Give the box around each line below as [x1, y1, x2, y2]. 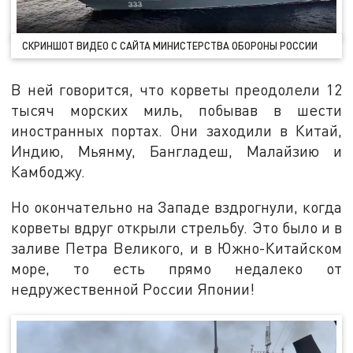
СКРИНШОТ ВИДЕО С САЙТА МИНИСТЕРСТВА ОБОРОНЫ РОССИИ [22, 39, 318, 52]
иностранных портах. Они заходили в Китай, [11, 121, 342, 139]
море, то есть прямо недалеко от [11, 259, 342, 278]
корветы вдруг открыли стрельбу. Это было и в [11, 218, 342, 237]
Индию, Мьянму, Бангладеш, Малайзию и [11, 141, 342, 160]
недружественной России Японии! [11, 280, 255, 299]
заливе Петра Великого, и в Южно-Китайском [11, 239, 342, 258]
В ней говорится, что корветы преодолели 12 [11, 80, 342, 98]
